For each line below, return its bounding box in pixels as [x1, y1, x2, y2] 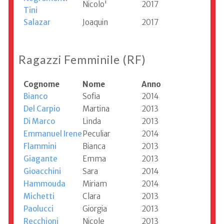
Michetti [23, 191, 54, 201]
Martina [82, 104, 109, 114]
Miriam [82, 179, 107, 189]
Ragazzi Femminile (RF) [18, 52, 146, 67]
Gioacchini [23, 166, 61, 176]
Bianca [82, 141, 105, 151]
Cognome [23, 79, 59, 89]
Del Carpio [23, 104, 60, 114]
